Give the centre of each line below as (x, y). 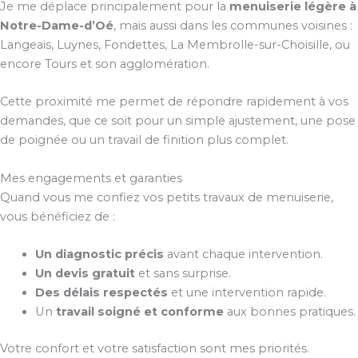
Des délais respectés (101, 293)
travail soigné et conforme (139, 312)
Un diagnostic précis (99, 255)
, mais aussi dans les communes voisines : (233, 26)
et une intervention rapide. (247, 293)
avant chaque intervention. (243, 255)
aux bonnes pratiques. (289, 312)
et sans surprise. (183, 274)
